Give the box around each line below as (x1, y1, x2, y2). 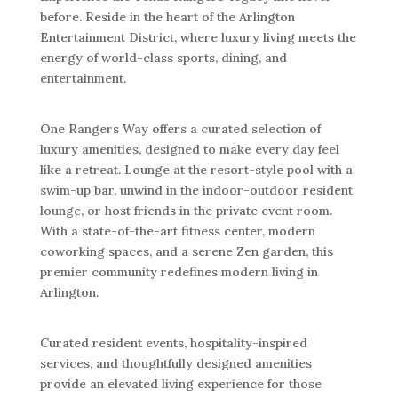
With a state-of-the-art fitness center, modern (39, 222, 315, 239)
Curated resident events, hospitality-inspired (39, 334, 307, 351)
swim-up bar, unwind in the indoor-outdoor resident (39, 181, 353, 198)
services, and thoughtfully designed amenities (39, 354, 312, 371)
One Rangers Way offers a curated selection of (39, 120, 321, 137)
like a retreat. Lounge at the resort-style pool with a (39, 161, 353, 178)
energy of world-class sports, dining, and (39, 49, 287, 66)
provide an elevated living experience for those (39, 375, 322, 392)
